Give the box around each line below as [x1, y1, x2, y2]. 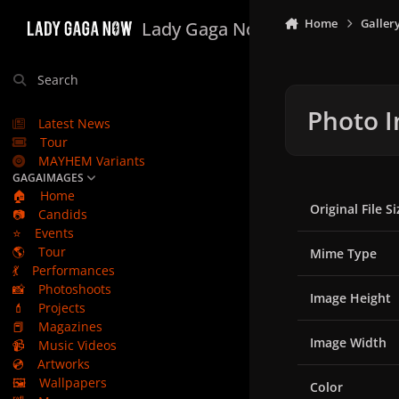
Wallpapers [39, 374, 108, 391]
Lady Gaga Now [142, 16, 272, 41]
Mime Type [310, 244, 377, 262]
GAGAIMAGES [12, 170, 84, 185]
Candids [38, 206, 88, 223]
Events [35, 224, 75, 241]
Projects [38, 299, 86, 316]
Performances [32, 262, 116, 279]
